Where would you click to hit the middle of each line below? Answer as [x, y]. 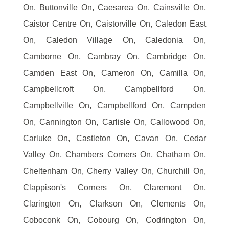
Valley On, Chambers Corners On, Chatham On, [114, 155]
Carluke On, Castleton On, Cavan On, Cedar [114, 139]
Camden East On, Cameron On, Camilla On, [114, 73]
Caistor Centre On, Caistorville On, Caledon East [114, 24]
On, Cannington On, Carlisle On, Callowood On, [114, 122]
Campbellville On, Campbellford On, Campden [114, 106]
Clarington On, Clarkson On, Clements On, [114, 204]
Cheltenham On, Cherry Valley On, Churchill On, [114, 171]
